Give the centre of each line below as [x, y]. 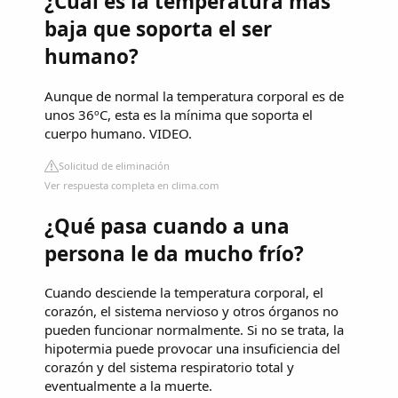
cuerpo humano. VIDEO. [118, 133]
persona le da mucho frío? [174, 253]
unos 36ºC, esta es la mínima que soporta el [179, 114]
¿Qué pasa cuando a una [167, 226]
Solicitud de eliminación [114, 165]
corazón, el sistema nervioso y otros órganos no [191, 311]
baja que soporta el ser [158, 29]
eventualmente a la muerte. [128, 386]
